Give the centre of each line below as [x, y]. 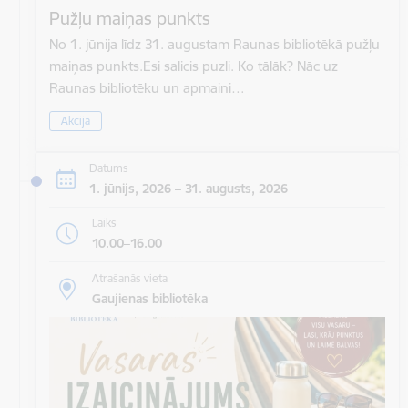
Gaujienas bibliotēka [149, 298]
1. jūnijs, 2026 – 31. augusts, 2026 [188, 189]
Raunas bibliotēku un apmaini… [147, 88]
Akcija [76, 120]
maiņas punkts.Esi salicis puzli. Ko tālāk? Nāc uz [194, 66]
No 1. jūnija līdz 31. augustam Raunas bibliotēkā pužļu [214, 45]
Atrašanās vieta [129, 278]
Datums [108, 168]
